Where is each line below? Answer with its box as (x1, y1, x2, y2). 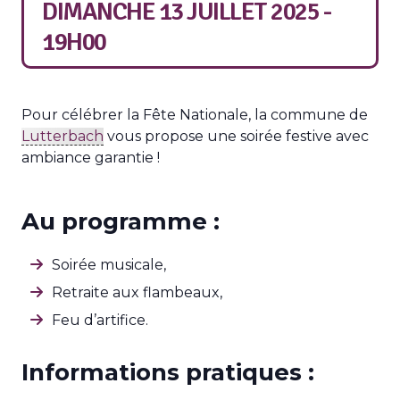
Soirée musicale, (52, 256, 166, 273)
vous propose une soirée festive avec (104, 128, 369, 145)
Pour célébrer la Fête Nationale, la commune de (21, 106, 368, 123)
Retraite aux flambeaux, (52, 284, 222, 301)
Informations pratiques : (21, 358, 314, 387)
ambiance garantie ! (21, 149, 160, 166)
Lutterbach (21, 128, 104, 145)
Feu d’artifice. (52, 312, 148, 329)
